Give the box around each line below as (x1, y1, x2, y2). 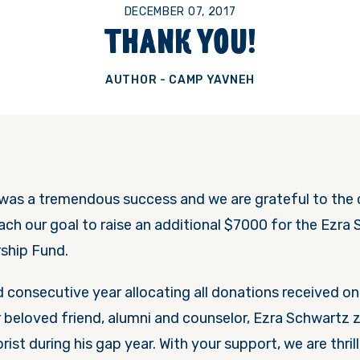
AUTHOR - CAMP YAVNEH (105, 73, 255, 88)
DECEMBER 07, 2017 (124, 5, 236, 19)
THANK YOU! (104, 28, 256, 64)
